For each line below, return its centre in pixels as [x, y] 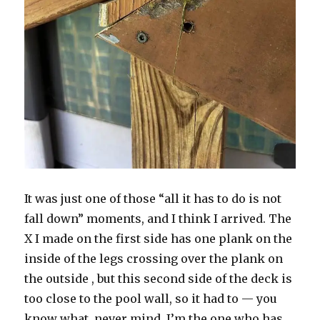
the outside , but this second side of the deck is [159, 278]
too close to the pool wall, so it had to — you [151, 298]
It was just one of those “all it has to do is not [153, 198]
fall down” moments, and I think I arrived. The [158, 218]
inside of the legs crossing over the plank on [154, 258]
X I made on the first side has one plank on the [159, 238]
